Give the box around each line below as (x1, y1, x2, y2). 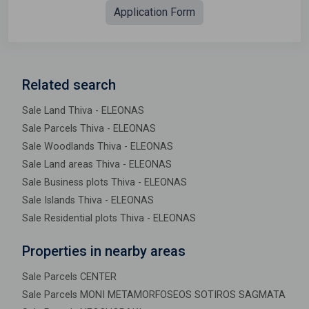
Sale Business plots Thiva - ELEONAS (22, 176, 187, 188)
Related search (22, 76, 116, 93)
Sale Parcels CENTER (22, 270, 117, 283)
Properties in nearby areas (22, 242, 186, 259)
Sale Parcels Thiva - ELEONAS (22, 122, 156, 134)
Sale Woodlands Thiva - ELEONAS (22, 140, 173, 152)
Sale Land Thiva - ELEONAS (22, 104, 144, 117)
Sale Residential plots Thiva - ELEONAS (22, 212, 196, 224)
